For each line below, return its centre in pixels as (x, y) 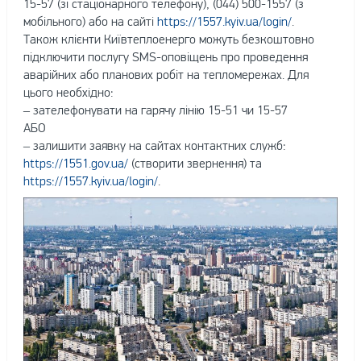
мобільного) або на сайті (90, 21)
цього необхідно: (68, 92)
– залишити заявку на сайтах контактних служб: (154, 145)
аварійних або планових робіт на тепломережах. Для (166, 74)
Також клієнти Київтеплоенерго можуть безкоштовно (168, 39)
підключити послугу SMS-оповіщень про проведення (165, 56)
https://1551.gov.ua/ (75, 163)
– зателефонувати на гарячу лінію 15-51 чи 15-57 (155, 110)
